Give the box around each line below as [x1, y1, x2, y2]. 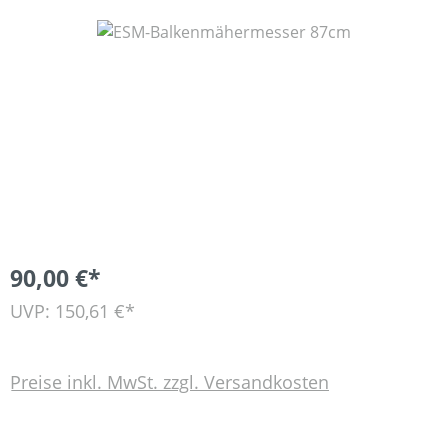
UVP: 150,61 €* [10, 299, 135, 324]
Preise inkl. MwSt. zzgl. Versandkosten [10, 369, 329, 394]
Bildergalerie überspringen [9, 20, 211, 43]
